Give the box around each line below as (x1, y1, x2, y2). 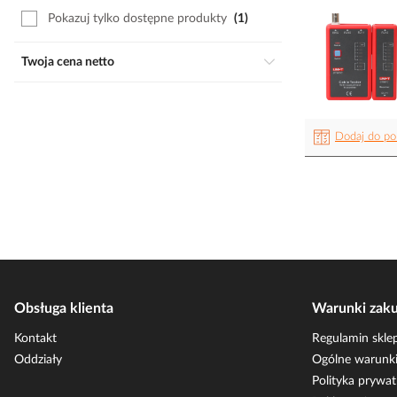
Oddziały (14, 354, 62, 366)
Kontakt (14, 332, 57, 345)
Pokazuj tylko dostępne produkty (48, 12, 227, 25)
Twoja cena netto (27, 56, 114, 68)
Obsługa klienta (14, 301, 113, 315)
